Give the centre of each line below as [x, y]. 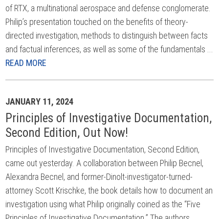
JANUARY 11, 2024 [40, 101]
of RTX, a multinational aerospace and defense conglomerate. [108, 8]
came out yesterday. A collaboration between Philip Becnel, [105, 163]
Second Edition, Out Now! [67, 133]
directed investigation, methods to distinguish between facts [107, 35]
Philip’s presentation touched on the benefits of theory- [97, 22]
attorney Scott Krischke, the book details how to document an [109, 190]
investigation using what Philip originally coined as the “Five [103, 204]
